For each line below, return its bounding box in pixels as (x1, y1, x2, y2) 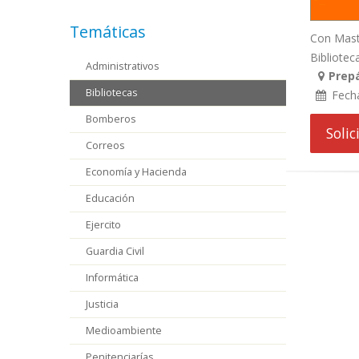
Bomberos (86, 112, 136, 126)
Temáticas (70, 21, 146, 42)
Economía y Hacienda (86, 165, 187, 179)
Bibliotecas (86, 86, 138, 99)
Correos (86, 139, 125, 152)
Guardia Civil (86, 244, 144, 258)
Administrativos (86, 59, 159, 73)
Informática (86, 271, 139, 284)
